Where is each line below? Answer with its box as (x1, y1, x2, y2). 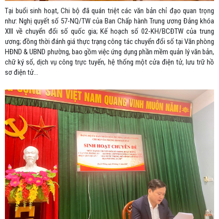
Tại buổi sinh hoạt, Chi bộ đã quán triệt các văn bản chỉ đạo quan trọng (5, 6, 214, 15)
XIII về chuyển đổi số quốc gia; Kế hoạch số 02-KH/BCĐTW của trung (5, 27, 214, 36)
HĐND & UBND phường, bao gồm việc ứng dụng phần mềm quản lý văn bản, (5, 47, 214, 56)
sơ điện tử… (5, 68, 38, 77)
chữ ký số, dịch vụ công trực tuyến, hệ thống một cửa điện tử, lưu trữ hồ (5, 58, 214, 66)
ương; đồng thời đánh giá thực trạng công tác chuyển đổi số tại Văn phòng (5, 37, 214, 46)
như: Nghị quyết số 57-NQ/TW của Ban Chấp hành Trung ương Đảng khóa (5, 17, 214, 25)
